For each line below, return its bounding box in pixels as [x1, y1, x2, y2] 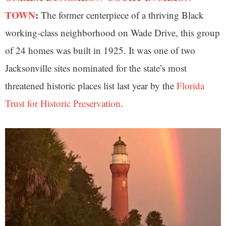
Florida [177, 79, 204, 92]
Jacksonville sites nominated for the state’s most [5, 62, 187, 75]
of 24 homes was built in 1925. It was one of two [5, 44, 195, 57]
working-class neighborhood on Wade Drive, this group [5, 26, 220, 39]
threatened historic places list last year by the [5, 79, 177, 92]
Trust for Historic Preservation [5, 97, 121, 110]
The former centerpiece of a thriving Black [41, 9, 204, 22]
